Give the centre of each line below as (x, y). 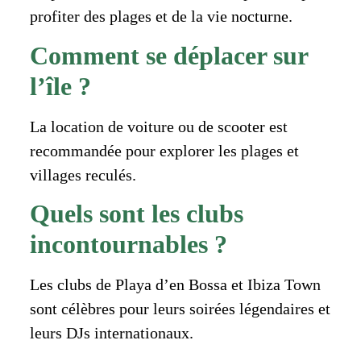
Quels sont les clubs (136, 214)
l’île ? (60, 86)
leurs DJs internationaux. (111, 333)
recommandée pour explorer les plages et (164, 150)
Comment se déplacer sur (168, 55)
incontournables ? (128, 245)
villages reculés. (83, 174)
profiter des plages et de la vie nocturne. (161, 17)
